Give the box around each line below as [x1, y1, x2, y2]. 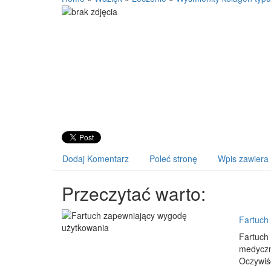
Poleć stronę [149, 152, 197, 165]
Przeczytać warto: [62, 180, 206, 206]
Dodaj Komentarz [62, 152, 129, 165]
